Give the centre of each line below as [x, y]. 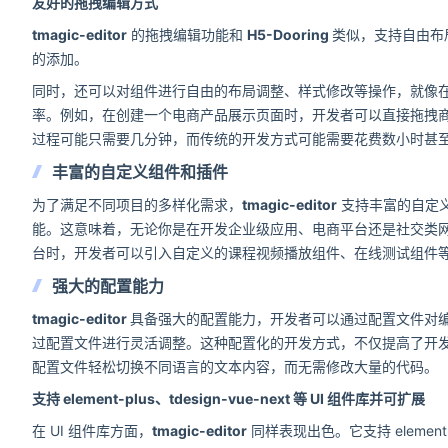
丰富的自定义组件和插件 [140, 172]
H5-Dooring [289, 34]
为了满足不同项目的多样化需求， [137, 204]
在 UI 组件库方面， [92, 430]
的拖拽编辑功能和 [187, 34]
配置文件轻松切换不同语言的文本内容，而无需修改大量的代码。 [235, 366]
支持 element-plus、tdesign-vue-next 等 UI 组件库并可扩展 [228, 398]
